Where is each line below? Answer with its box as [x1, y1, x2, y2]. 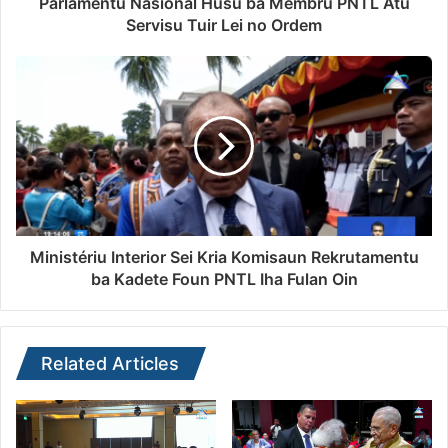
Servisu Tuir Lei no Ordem [126, 15, 322, 36]
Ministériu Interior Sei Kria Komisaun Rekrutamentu [29, 247, 419, 268]
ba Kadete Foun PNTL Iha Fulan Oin [90, 269, 358, 290]
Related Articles [41, 353, 179, 375]
